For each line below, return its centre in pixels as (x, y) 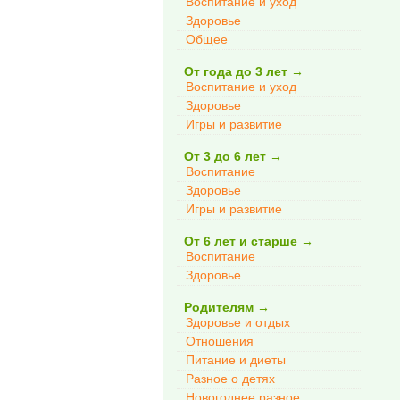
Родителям (217, 307)
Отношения (220, 341)
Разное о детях (230, 379)
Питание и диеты (236, 360)
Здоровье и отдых (238, 322)
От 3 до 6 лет (223, 156)
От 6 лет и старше (239, 241)
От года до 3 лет (234, 71)
